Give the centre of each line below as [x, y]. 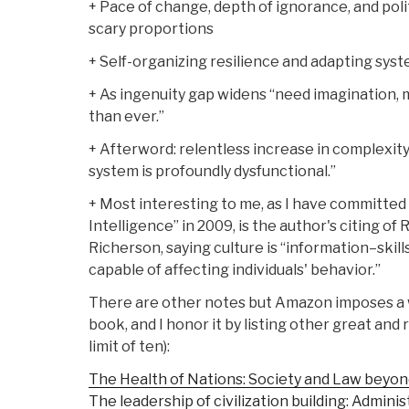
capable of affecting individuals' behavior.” [235, 270]
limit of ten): [129, 347]
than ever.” [126, 117]
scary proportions [151, 29]
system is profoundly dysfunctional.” [212, 172]
